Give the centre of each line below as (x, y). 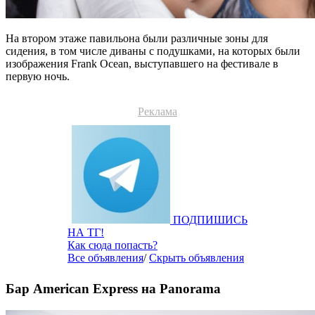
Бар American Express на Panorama (113, 289)
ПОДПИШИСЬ (210, 219)
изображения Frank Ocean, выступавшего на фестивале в (142, 63)
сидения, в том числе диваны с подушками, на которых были (153, 51)
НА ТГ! (86, 232)
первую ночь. (38, 76)
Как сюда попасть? (112, 245)
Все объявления (105, 257)
